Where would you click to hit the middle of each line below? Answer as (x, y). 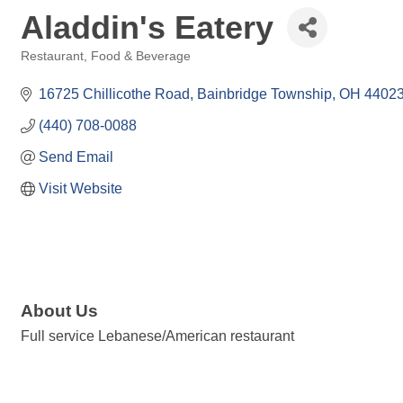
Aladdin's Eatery (147, 27)
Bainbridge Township (264, 94)
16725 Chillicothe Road (114, 94)
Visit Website (81, 188)
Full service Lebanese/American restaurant (157, 336)
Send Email (76, 157)
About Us (59, 311)
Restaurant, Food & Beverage (106, 56)
